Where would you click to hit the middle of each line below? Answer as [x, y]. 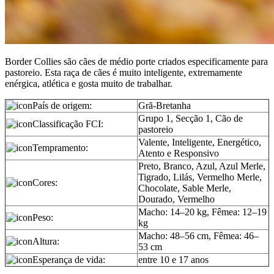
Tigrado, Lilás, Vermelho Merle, [200, 177]
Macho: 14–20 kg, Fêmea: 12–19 [202, 212]
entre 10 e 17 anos [173, 259]
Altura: [46, 241]
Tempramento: [60, 147]
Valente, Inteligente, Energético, [200, 142]
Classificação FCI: [68, 124]
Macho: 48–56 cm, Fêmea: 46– [198, 235]
